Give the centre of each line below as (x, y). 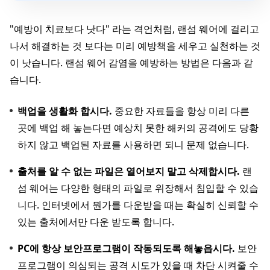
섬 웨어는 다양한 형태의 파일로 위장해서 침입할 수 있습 (138, 188)
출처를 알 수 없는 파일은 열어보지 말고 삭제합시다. (129, 171)
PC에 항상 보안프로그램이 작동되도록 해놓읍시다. (126, 248)
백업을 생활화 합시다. (65, 111)
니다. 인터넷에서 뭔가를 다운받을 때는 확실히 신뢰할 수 (138, 205)
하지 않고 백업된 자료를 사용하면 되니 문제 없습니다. (133, 144)
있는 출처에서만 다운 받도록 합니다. (96, 221)
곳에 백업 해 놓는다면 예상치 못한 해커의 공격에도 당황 (138, 127)
